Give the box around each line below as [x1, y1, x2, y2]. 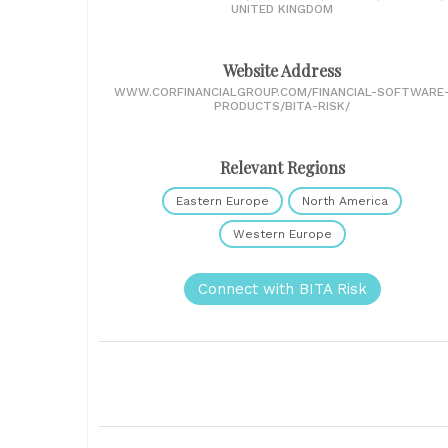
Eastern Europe [176, 194, 269, 208]
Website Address [223, 60, 341, 81]
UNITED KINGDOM [231, 2, 333, 16]
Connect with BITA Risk [197, 280, 367, 298]
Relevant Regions [219, 157, 345, 178]
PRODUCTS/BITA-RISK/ [214, 99, 350, 113]
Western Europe [232, 227, 332, 241]
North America [302, 194, 388, 208]
